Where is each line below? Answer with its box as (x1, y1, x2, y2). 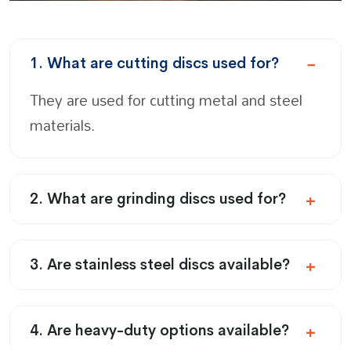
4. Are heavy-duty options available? (30, 320, 289, 340)
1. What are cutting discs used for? (30, 53, 279, 73)
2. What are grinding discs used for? (30, 189, 286, 208)
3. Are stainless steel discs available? (30, 255, 290, 274)
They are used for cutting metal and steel (30, 85, 302, 114)
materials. (30, 110, 95, 139)
